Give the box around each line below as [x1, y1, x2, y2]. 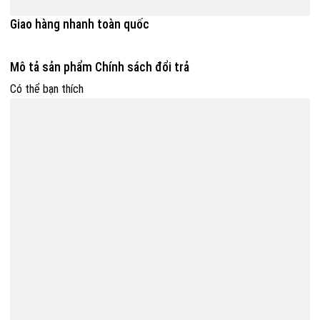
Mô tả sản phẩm [10, 60, 92, 75]
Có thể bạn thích [10, 82, 84, 96]
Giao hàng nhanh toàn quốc [10, 17, 149, 32]
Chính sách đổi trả [95, 60, 189, 75]
